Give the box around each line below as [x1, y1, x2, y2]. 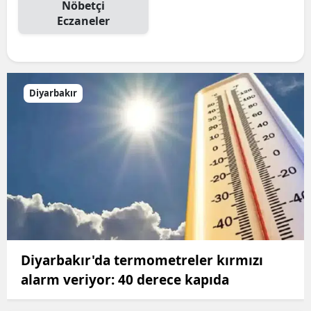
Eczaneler [57, 13, 110, 28]
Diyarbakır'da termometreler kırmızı [21, 251, 263, 269]
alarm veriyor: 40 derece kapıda [21, 270, 229, 289]
